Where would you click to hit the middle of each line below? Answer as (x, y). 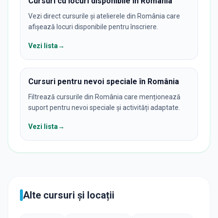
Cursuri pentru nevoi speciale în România (104, 81)
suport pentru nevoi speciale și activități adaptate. (104, 107)
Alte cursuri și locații (69, 195)
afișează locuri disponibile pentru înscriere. (93, 27)
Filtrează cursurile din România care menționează (104, 97)
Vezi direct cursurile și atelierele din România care (104, 16)
